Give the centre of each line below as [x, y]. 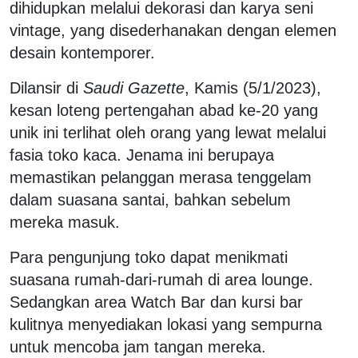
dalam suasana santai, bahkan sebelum [150, 199]
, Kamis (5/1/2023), [253, 88]
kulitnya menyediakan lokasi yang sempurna [166, 324]
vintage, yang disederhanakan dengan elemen [173, 30]
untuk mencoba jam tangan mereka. [138, 346]
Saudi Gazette [134, 88]
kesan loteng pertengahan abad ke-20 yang [164, 110]
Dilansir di [46, 88]
